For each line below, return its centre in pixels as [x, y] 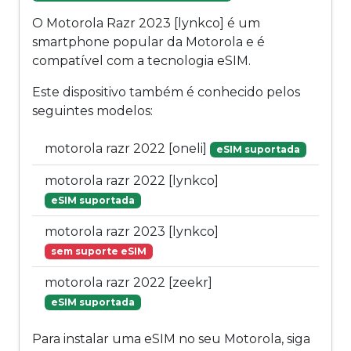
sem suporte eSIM [98, 251]
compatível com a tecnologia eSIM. [141, 61]
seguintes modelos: [92, 111]
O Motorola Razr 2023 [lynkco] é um [146, 24]
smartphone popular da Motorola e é [148, 42]
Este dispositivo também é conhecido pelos [166, 92]
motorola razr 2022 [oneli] [127, 149]
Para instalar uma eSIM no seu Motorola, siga [171, 339]
